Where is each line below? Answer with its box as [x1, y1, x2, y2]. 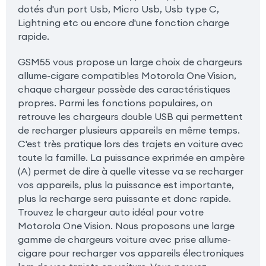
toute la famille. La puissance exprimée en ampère [17, 151, 245, 163]
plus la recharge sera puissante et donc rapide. [17, 192, 231, 204]
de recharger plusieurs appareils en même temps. [17, 123, 240, 136]
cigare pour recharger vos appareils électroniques [17, 246, 244, 259]
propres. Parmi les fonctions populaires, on [17, 96, 213, 109]
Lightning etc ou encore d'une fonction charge [17, 16, 229, 28]
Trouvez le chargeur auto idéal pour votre [17, 205, 204, 218]
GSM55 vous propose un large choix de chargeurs [17, 55, 242, 68]
